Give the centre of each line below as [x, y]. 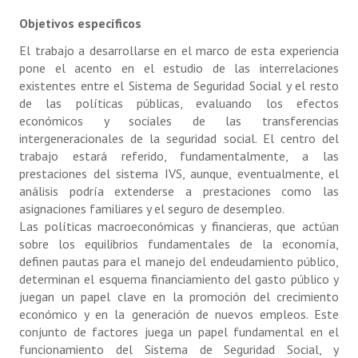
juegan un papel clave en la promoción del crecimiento [179, 296]
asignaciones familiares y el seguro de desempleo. [152, 209]
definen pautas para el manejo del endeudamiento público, [179, 261]
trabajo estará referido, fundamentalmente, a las [179, 156]
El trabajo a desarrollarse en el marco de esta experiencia [179, 50]
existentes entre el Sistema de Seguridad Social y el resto [179, 86]
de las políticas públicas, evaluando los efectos [179, 103]
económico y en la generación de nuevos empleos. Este [179, 314]
